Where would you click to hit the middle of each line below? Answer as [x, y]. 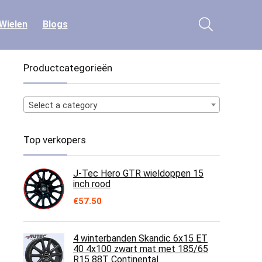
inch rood [92, 184]
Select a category [63, 105]
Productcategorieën [68, 68]
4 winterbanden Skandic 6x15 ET [140, 238]
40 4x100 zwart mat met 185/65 [141, 249]
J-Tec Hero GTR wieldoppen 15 [138, 173]
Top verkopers [55, 140]
